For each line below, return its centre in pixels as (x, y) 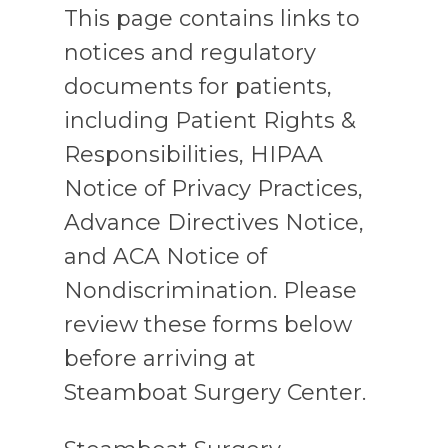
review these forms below (208, 324)
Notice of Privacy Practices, (214, 188)
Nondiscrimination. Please (211, 290)
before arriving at (160, 358)
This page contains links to (212, 18)
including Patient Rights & (210, 120)
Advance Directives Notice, (214, 222)
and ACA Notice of (166, 256)
